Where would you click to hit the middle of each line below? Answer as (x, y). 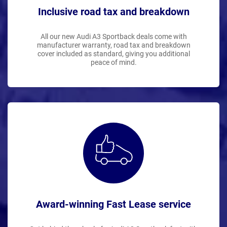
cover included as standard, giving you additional (113, 53)
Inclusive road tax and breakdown (113, 11)
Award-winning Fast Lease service (113, 204)
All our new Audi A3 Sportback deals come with (113, 36)
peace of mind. (113, 62)
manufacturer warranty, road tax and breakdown (113, 45)
